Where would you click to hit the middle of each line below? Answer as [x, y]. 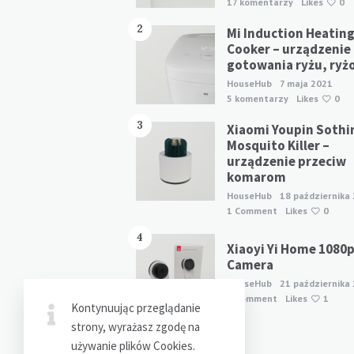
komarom [256, 177]
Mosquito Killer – [278, 145]
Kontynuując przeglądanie [136, 308]
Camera [250, 264]
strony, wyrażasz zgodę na [136, 327]
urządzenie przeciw [286, 161]
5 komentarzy [258, 98]
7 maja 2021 [306, 83]
